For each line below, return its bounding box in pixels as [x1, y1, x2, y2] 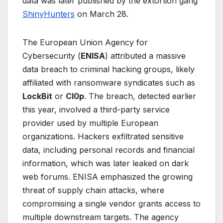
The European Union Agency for [22, 37, 148, 48]
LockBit [22, 91, 52, 102]
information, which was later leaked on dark [22, 158, 189, 169]
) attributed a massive [105, 51, 186, 61]
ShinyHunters [22, 9, 75, 19]
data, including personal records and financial [22, 145, 195, 155]
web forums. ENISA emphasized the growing [22, 172, 193, 182]
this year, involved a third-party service [22, 105, 170, 115]
